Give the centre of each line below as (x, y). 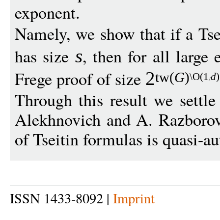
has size (45, 56)
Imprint (134, 198)
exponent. (47, 12)
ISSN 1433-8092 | (61, 198)
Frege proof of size (80, 79)
